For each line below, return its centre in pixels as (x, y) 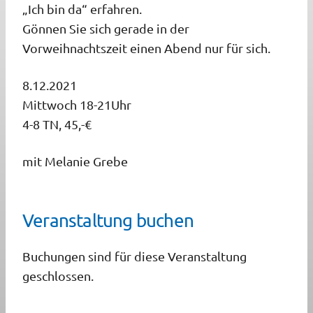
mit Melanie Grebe (75, 161)
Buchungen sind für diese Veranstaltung (134, 256)
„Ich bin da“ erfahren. (82, 9)
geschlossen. (58, 276)
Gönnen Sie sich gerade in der (106, 29)
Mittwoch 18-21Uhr (77, 105)
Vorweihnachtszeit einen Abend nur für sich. (146, 48)
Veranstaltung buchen (108, 221)
